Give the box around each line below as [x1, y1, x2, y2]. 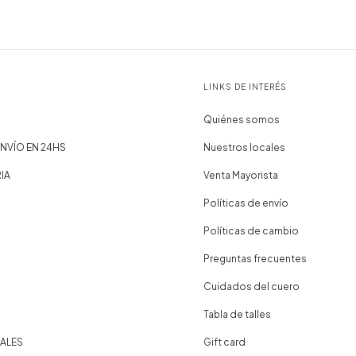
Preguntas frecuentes [203, 252, 307, 265]
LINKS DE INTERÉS [203, 81, 287, 91]
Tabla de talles [203, 308, 271, 320]
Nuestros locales [203, 141, 285, 153]
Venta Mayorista [203, 168, 278, 181]
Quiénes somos [203, 113, 280, 126]
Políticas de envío [203, 196, 288, 209]
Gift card [203, 335, 246, 348]
